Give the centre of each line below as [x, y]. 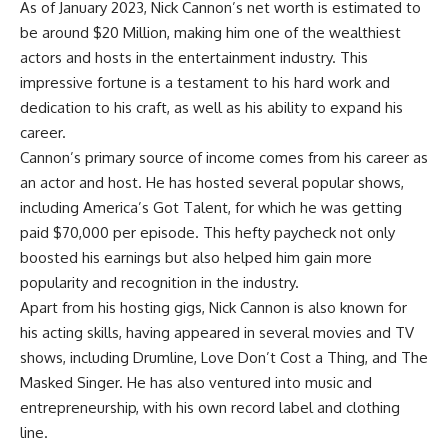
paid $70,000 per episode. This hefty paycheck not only [207, 233]
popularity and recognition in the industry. [159, 283]
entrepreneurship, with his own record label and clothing [210, 408]
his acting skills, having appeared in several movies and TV [217, 333]
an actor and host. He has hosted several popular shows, [212, 183]
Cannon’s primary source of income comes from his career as [224, 158]
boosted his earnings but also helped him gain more [196, 258]
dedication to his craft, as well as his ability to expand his [211, 108]
